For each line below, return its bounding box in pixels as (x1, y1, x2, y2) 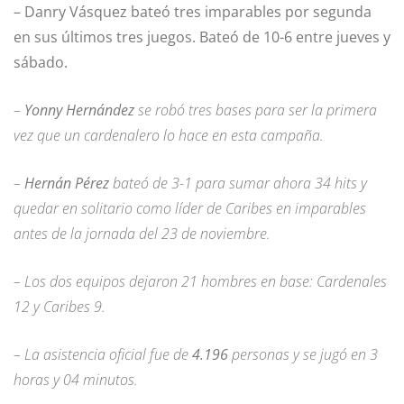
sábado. (14, 52, 68, 73)
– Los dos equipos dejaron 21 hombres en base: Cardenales (14, 271, 387, 292)
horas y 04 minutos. (14, 370, 138, 390)
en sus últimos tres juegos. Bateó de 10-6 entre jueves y (14, 27, 390, 48)
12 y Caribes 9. (14, 297, 106, 317)
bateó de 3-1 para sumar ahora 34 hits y (109, 173, 367, 194)
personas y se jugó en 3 (228, 344, 378, 365)
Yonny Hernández (24, 100, 134, 121)
